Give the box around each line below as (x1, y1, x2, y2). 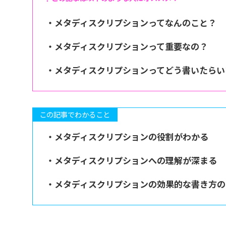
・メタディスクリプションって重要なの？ (45, 40, 208, 53)
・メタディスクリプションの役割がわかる (45, 130, 208, 143)
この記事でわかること (39, 109, 110, 120)
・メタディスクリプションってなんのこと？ (45, 16, 216, 29)
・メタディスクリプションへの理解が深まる (45, 154, 217, 167)
